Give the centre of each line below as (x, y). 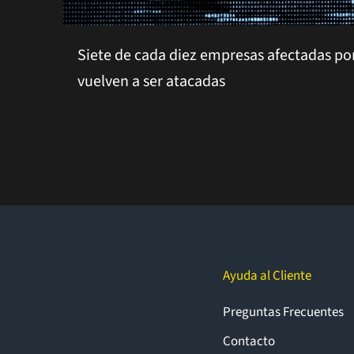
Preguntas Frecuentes (283, 312)
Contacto (249, 341)
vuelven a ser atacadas (151, 81)
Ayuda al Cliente (267, 275)
